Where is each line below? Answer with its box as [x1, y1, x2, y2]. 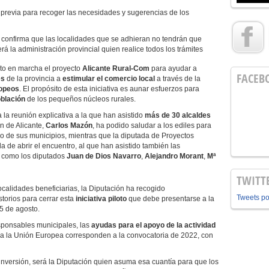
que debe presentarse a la [127, 195, 214, 203]
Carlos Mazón [46, 121, 92, 130]
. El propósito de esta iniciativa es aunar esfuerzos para [19, 85, 199, 93]
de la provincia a [5, 74, 62, 83]
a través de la [155, 74, 201, 83]
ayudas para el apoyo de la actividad [91, 221, 216, 229]
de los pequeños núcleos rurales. [27, 95, 136, 103]
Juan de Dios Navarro [67, 152, 141, 160]
